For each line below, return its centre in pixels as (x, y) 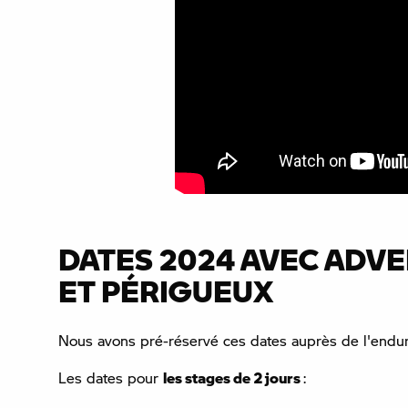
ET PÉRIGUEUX (166, 291)
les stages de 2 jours (233, 378)
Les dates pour (111, 378)
